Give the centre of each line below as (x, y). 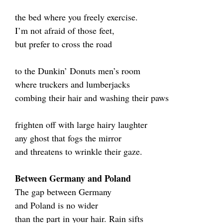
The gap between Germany (63, 192)
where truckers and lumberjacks (72, 84)
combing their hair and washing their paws (92, 98)
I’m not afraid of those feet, (65, 30)
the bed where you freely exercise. (76, 17)
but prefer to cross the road (63, 44)
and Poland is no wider (56, 205)
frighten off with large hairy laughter (81, 124)
